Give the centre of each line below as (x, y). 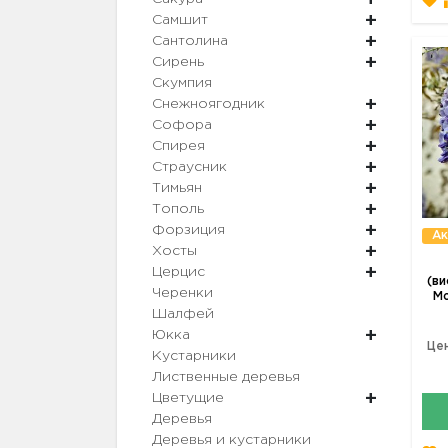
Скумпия (182, 83)
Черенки (182, 293)
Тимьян (177, 188)
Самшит (180, 20)
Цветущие (188, 398)
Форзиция (188, 230)
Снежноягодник (208, 104)
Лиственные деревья (226, 377)
